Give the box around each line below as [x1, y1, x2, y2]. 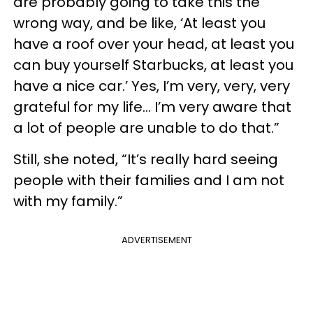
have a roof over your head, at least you [13, 34, 294, 54]
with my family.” [13, 191, 123, 211]
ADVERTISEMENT [121, 233, 192, 247]
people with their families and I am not [13, 170, 284, 190]
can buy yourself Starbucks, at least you [13, 55, 293, 75]
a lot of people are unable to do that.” [13, 118, 279, 138]
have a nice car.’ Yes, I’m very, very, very [13, 76, 290, 96]
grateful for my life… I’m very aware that [13, 97, 291, 117]
